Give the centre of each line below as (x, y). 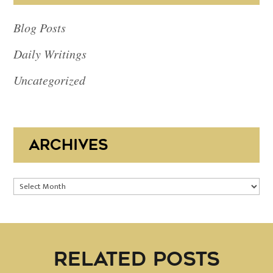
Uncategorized (50, 80)
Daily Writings (50, 54)
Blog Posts (40, 28)
